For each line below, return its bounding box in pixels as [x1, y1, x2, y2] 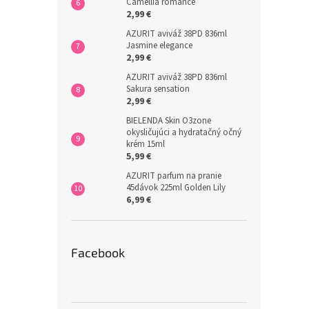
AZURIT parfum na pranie [126, 170, 221, 182]
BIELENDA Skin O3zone [126, 114, 211, 127]
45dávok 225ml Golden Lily [126, 181, 226, 194]
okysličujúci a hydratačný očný [126, 126, 241, 139]
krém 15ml [126, 138, 165, 150]
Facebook [71, 245, 125, 260]
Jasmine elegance [126, 39, 192, 52]
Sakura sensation [126, 83, 190, 95]
